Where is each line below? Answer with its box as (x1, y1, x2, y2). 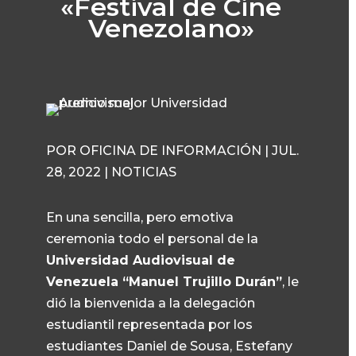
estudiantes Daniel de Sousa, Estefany (46, 339, 293, 354)
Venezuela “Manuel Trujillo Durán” (46, 274, 283, 289)
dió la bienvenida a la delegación (46, 296, 256, 311)
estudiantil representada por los (46, 317, 253, 332)
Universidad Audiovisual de (46, 253, 236, 268)
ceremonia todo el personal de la (46, 231, 259, 246)
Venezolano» (87, 13, 254, 44)
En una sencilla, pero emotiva (46, 210, 234, 225)
